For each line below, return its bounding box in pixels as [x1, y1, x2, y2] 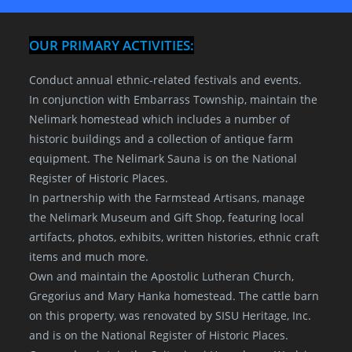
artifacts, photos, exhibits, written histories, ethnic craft [29, 229, 320, 244]
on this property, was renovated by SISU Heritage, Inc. [29, 308, 312, 323]
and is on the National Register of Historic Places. [29, 328, 289, 343]
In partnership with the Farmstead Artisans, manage [29, 190, 306, 205]
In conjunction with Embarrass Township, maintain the [29, 92, 318, 107]
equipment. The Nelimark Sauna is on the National [29, 151, 298, 166]
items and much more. [29, 249, 149, 264]
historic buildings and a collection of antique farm [29, 131, 294, 146]
